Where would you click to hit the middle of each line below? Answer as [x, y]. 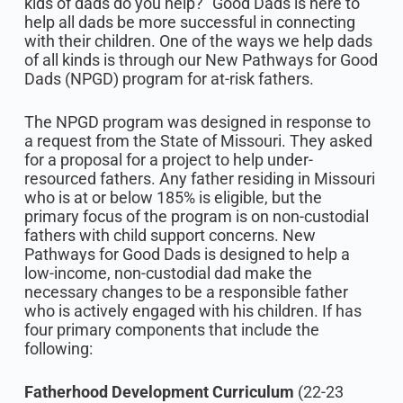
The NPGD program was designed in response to [197, 122]
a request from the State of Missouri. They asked [198, 141]
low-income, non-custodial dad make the [168, 273]
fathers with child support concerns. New [170, 235]
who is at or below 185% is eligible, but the [173, 197]
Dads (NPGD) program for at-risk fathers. [170, 79]
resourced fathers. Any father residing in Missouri [199, 179]
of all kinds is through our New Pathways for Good [201, 60]
